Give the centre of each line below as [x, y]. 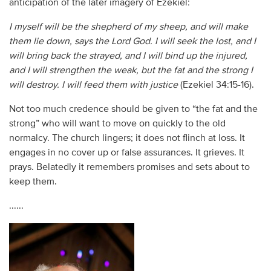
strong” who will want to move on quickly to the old [117, 124]
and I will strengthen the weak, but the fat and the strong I [131, 70]
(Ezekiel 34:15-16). [216, 85]
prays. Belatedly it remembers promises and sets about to [129, 167]
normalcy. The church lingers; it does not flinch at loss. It [127, 138]
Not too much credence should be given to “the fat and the [133, 109]
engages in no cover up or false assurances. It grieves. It [126, 153]
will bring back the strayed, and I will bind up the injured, [128, 56]
